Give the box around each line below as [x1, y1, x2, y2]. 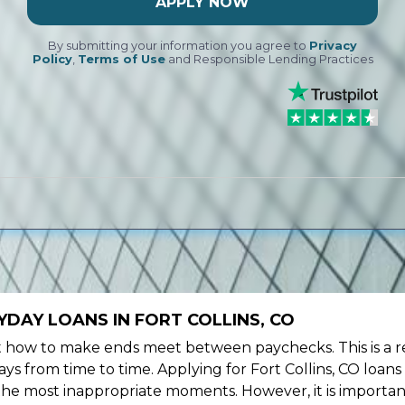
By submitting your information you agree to [48, 39, 309, 52]
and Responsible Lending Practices [165, 52, 373, 66]
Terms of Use [77, 52, 165, 66]
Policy [32, 52, 72, 66]
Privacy [309, 39, 357, 52]
